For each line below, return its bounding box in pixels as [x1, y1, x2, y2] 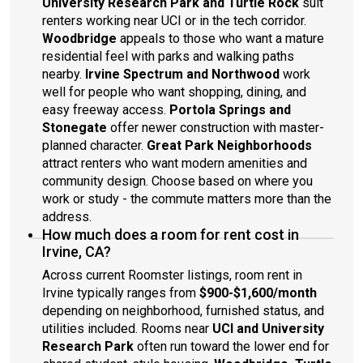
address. [42, 209, 92, 224]
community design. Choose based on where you [42, 173, 313, 189]
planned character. [42, 138, 147, 153]
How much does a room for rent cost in [42, 226, 299, 243]
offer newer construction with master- [107, 120, 324, 135]
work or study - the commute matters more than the [42, 191, 331, 207]
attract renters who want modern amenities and [42, 156, 307, 171]
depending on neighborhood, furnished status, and [42, 303, 324, 318]
